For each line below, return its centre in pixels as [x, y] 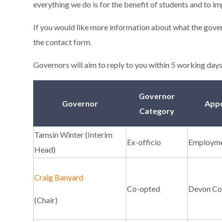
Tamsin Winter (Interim [74, 135]
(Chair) [46, 200]
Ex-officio [144, 142]
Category [157, 111]
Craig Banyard [59, 177]
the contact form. [63, 42]
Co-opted [144, 189]
